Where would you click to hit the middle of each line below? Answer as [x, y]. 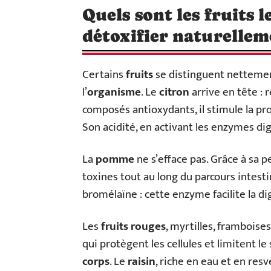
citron [174, 93]
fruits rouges [133, 227]
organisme [114, 93]
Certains [104, 75]
